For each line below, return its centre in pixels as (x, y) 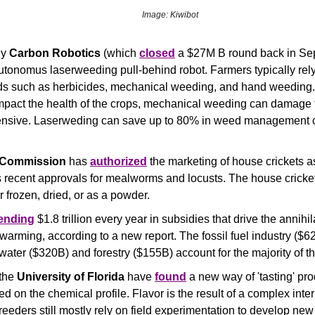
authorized (118, 161)
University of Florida (71, 277)
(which (121, 53)
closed (157, 53)
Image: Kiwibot (170, 15)
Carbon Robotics (56, 53)
